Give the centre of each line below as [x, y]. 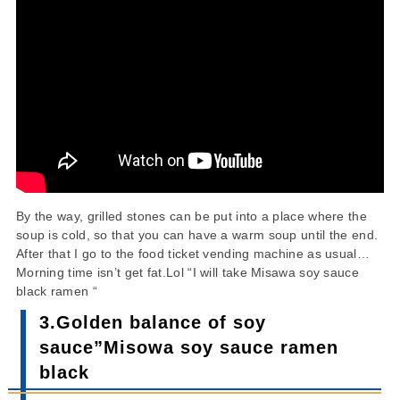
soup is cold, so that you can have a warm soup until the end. [197, 234]
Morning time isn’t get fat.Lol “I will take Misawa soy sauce [187, 272]
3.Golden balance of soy [152, 322]
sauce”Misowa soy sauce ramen [188, 347]
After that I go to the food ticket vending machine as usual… [192, 253]
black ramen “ [56, 291]
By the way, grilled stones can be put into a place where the [191, 216]
